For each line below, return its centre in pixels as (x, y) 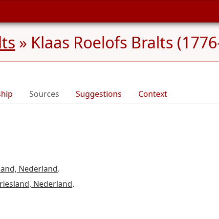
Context (153, 94)
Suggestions (99, 94)
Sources (44, 94)
